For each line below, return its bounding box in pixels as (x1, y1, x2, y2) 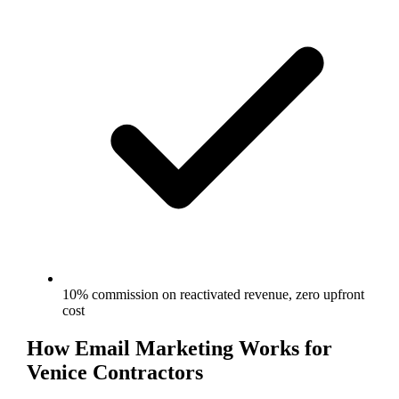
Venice (26, 360, 87, 384)
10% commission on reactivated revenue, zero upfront (61, 286, 364, 302)
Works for (232, 336, 332, 360)
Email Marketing (74, 336, 233, 360)
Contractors (86, 360, 203, 384)
